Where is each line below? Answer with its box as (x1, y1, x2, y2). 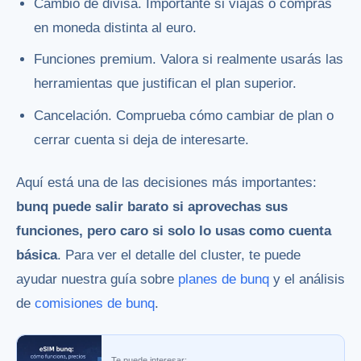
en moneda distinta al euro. (34, 19, 197, 35)
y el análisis (269, 271, 345, 287)
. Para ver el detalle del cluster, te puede (57, 247, 301, 263)
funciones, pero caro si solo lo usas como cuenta (16, 222, 331, 239)
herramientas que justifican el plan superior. (34, 76, 297, 92)
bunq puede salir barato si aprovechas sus (16, 198, 288, 214)
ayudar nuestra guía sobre (16, 271, 178, 287)
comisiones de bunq (35, 295, 155, 311)
